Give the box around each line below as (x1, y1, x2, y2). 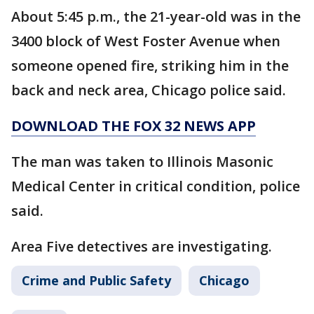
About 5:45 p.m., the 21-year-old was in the (11, 7, 301, 26)
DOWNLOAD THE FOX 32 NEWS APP (11, 116, 256, 135)
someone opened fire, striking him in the (11, 56, 289, 75)
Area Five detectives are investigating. (11, 237, 272, 256)
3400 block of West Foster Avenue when (11, 32, 280, 50)
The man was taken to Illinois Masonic (11, 152, 273, 171)
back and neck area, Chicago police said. (11, 81, 286, 100)
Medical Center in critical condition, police (11, 177, 300, 196)
